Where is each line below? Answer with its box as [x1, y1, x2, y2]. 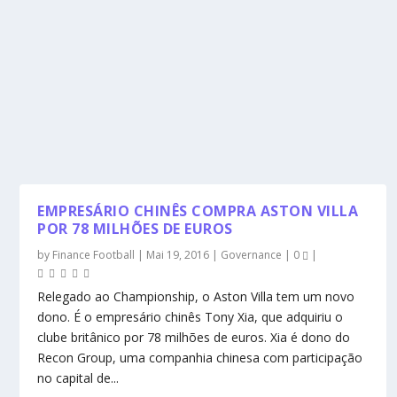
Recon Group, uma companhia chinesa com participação [37, 349, 363, 366]
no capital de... [37, 370, 120, 386]
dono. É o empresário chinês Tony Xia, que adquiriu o [37, 308, 344, 325]
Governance [221, 247, 283, 262]
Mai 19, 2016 [146, 247, 210, 262]
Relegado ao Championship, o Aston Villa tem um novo [37, 288, 355, 305]
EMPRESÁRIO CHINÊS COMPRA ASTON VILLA [37, 201, 359, 221]
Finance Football [52, 247, 136, 262]
